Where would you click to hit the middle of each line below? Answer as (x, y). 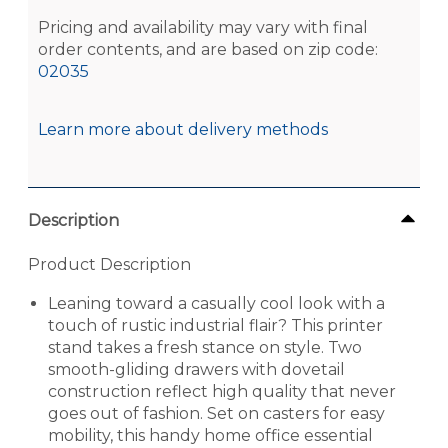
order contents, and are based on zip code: (208, 50)
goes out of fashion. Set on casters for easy (216, 414)
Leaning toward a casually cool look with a (216, 304)
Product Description (109, 265)
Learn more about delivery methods (183, 130)
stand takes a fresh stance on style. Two (205, 348)
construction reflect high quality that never (222, 392)
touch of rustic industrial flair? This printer (215, 326)
